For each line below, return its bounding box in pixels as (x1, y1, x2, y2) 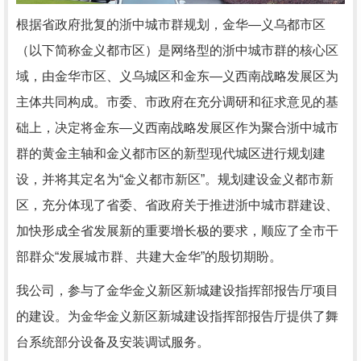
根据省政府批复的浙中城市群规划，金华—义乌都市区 (16, 18, 326, 32)
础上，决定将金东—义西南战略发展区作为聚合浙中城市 (16, 121, 338, 135)
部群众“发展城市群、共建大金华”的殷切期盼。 (16, 250, 282, 264)
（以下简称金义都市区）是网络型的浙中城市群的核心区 (16, 44, 338, 58)
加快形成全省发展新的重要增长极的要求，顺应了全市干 (16, 224, 338, 239)
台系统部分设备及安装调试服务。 (16, 335, 210, 350)
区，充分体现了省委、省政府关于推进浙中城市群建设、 (16, 198, 338, 213)
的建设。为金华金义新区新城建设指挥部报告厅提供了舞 (16, 309, 338, 324)
